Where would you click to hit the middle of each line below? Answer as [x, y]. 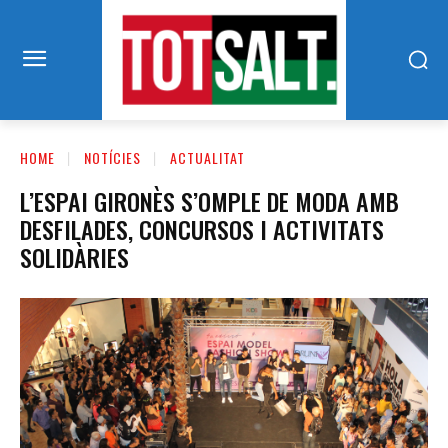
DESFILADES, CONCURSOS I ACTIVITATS [202, 229]
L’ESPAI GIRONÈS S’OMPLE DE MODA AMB [209, 201]
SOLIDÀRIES [74, 257]
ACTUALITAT [207, 157]
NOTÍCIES [112, 157]
